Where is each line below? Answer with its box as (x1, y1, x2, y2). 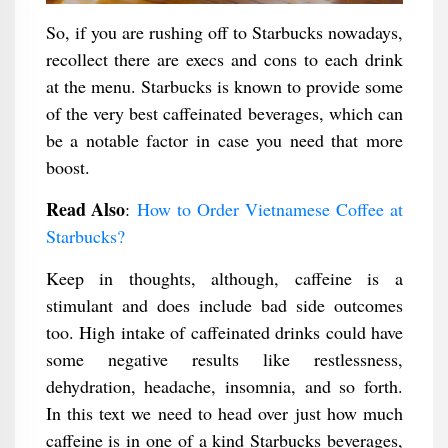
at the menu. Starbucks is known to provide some (45, 74, 403, 98)
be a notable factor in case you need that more (45, 128, 403, 152)
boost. (45, 155, 90, 179)
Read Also (45, 196, 126, 222)
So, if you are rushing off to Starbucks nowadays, (45, 20, 403, 44)
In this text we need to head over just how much (45, 401, 403, 425)
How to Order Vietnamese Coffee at (137, 197, 404, 221)
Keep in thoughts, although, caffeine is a (45, 266, 403, 290)
